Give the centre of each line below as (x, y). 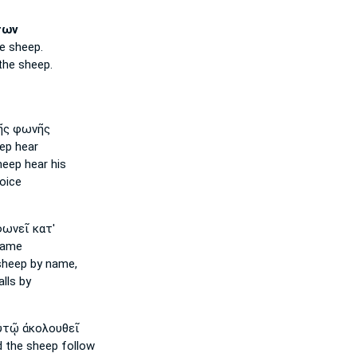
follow (76, 346)
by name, (52, 264)
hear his (43, 164)
